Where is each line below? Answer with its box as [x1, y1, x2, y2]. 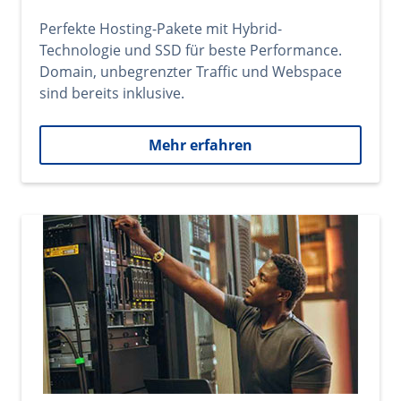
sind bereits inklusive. [39, 83, 184, 103]
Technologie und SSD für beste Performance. [39, 40, 342, 60]
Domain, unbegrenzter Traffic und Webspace [39, 62, 342, 81]
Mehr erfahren [149, 135, 252, 155]
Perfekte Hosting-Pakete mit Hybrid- [39, 19, 282, 38]
